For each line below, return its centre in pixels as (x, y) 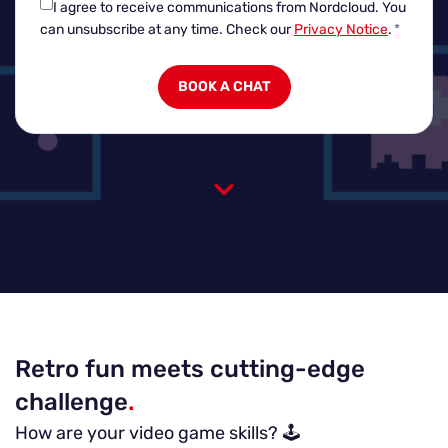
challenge (71, 402)
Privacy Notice (341, 29)
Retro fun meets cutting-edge (190, 369)
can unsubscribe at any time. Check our (167, 29)
